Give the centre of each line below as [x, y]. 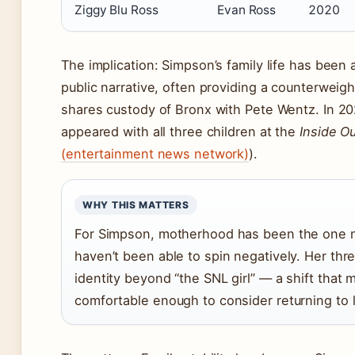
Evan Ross [247, 10]
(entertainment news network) [155, 154]
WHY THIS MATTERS [136, 205]
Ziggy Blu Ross [116, 10]
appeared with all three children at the [180, 132]
